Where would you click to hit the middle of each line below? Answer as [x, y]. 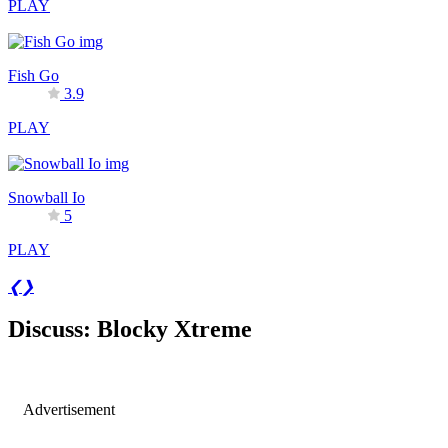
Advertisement [69, 410]
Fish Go [33, 76]
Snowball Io [46, 198]
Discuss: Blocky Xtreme [130, 329]
